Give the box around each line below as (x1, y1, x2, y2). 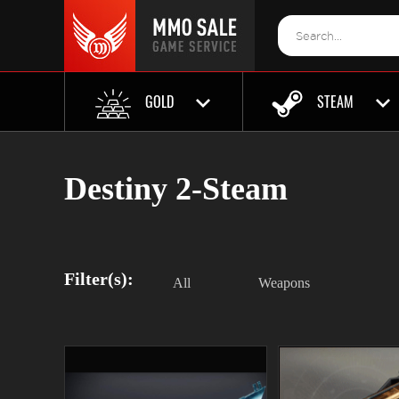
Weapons (258, 275, 310, 290)
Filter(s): (64, 269, 134, 289)
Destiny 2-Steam (64, 171, 288, 207)
